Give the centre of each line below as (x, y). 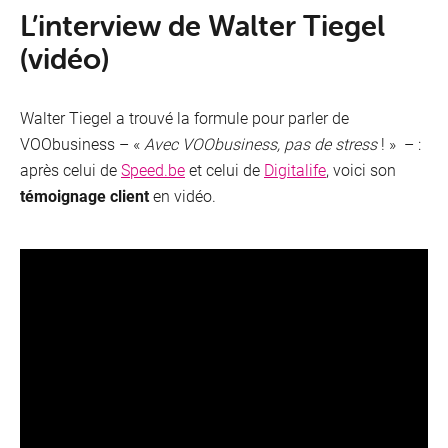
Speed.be (153, 170)
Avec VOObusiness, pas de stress (260, 144)
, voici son (361, 170)
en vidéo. (182, 196)
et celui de (224, 170)
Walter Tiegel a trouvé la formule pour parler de (184, 118)
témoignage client (84, 196)
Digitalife (295, 170)
